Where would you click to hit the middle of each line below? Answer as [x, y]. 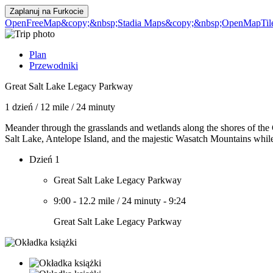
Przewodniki [54, 66]
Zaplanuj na [31, 11]
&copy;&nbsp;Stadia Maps [113, 23]
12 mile [55, 107]
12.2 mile [97, 201]
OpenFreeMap [33, 23]
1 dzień [19, 107]
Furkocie [68, 11]
